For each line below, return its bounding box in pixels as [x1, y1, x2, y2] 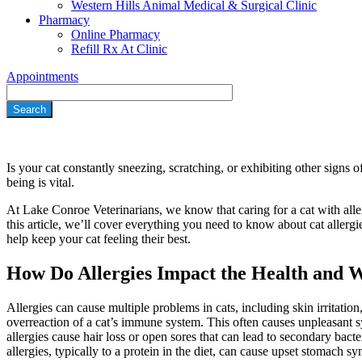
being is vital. [6, 175, 74, 190]
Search [6, 84, 41, 99]
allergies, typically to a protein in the [6, 344, 194, 359]
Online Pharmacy [71, 27, 160, 42]
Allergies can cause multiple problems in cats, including [6, 301, 293, 315]
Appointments [6, 69, 78, 84]
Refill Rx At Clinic [71, 42, 167, 57]
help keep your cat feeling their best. [6, 232, 191, 246]
